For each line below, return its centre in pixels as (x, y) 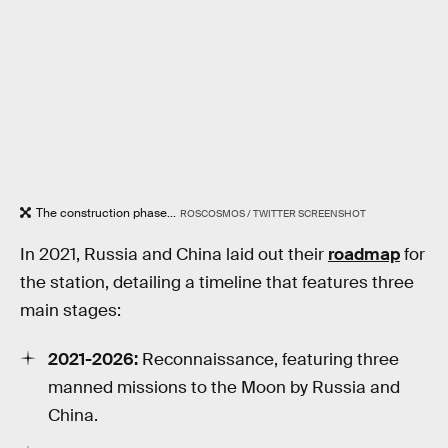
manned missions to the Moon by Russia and (224, 388)
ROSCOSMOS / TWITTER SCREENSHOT (272, 213)
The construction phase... (106, 212)
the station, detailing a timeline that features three (217, 282)
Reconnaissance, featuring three (270, 360)
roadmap (364, 254)
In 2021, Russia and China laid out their (174, 254)
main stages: (70, 310)
